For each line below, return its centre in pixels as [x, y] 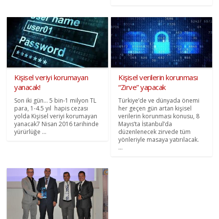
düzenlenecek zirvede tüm [154, 132]
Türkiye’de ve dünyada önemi [159, 101]
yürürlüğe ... [31, 132]
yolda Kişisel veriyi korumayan [56, 116]
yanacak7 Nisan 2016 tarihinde [57, 124]
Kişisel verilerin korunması [158, 77]
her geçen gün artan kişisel [155, 109]
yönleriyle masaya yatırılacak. [159, 140]
